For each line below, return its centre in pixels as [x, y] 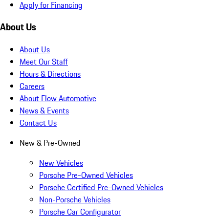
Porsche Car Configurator [80, 212]
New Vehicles [61, 163]
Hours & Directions [50, 74]
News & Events [44, 111]
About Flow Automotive [58, 99]
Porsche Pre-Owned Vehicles [86, 175]
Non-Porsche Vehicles [75, 200]
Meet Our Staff [44, 62]
